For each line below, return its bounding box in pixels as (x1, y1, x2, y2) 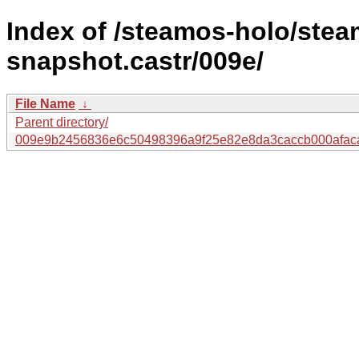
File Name (15, 96, 75, 111)
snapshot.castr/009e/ (6, 46, 264, 76)
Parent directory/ (15, 115, 108, 129)
